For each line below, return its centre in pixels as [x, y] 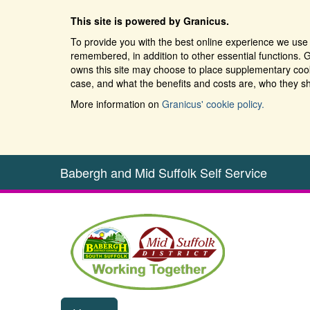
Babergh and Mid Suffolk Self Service [164, 172]
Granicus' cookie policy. [213, 104]
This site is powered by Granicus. [150, 21]
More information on [116, 104]
